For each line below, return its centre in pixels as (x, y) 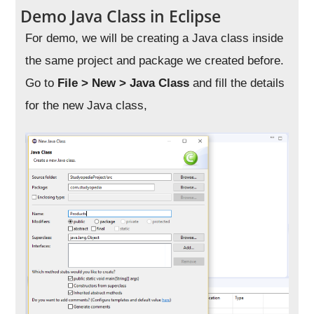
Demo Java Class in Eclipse (121, 16)
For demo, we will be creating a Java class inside (155, 38)
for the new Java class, (87, 105)
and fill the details (239, 83)
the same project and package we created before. (155, 60)
